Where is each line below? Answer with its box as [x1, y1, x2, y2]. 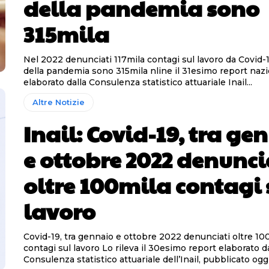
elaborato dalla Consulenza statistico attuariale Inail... [23, 77, 252, 88]
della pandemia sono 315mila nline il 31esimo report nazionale [23, 65, 150, 77]
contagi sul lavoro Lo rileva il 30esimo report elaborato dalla [23, 243, 102, 254]
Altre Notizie [32, 97, 85, 107]
